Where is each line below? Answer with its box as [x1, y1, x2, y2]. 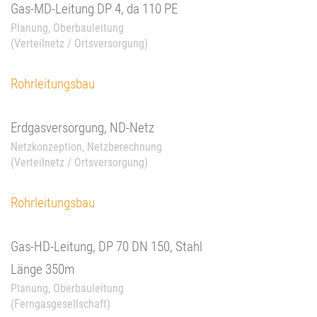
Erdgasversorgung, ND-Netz [11, 120, 154, 136]
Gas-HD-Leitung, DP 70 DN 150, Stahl [11, 238, 202, 255]
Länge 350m [11, 261, 74, 277]
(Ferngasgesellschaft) [11, 297, 110, 311]
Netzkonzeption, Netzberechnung [11, 140, 162, 154]
